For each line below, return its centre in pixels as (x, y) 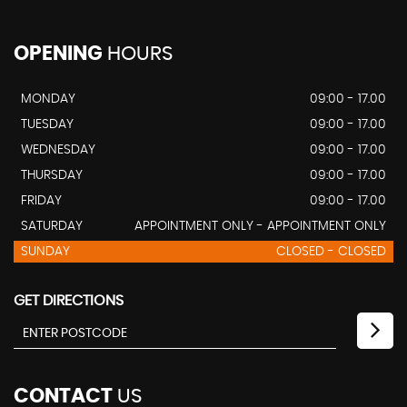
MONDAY (48, 99)
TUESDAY (47, 124)
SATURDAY (52, 226)
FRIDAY (41, 201)
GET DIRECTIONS (69, 301)
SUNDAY (45, 252)
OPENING (58, 54)
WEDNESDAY (58, 150)
